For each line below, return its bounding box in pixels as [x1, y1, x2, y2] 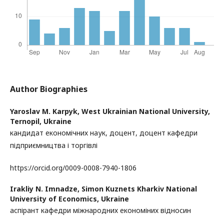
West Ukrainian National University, [81, 106, 210, 116]
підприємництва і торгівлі [10, 140, 97, 150]
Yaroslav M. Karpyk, [10, 106, 81, 116]
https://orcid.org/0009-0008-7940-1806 [10, 163, 136, 172]
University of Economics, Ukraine [10, 194, 129, 203]
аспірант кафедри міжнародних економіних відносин [10, 205, 191, 215]
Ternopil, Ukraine [10, 116, 71, 126]
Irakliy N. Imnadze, [10, 184, 81, 193]
